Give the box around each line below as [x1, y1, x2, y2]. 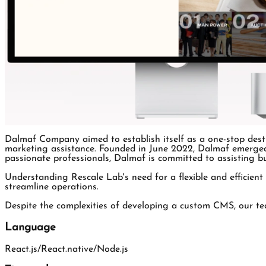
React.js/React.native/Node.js [5, 244, 128, 254]
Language [5, 221, 56, 233]
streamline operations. [5, 182, 99, 192]
